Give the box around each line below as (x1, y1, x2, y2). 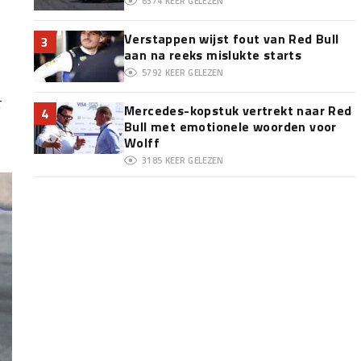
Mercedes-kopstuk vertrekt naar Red (123, 101, 352, 120)
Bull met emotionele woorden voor (123, 117, 337, 136)
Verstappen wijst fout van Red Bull (123, 29, 339, 48)
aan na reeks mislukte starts (123, 45, 302, 64)
